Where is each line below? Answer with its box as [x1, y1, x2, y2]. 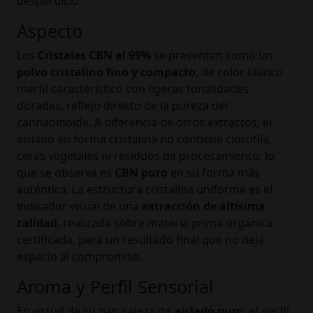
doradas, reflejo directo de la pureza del [17, 97, 228, 113]
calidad [17, 214, 57, 231]
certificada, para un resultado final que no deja [17, 231, 264, 247]
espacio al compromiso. [17, 248, 143, 264]
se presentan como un [151, 47, 272, 63]
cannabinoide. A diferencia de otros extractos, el [17, 114, 272, 130]
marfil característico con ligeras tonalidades [17, 80, 249, 96]
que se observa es [17, 164, 115, 180]
